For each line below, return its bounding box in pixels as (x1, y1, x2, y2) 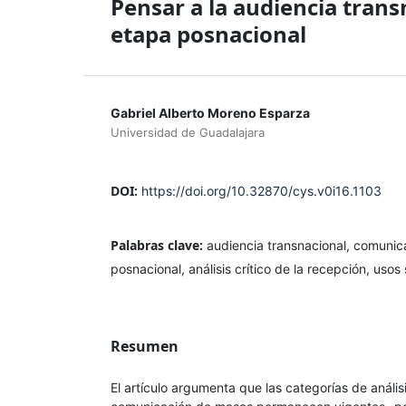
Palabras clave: (111, 236, 207, 254)
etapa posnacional (111, 18, 306, 49)
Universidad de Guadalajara (111, 124, 265, 140)
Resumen (111, 335, 179, 356)
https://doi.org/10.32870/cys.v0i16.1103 (141, 182, 382, 198)
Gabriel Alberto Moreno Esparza (111, 104, 310, 121)
